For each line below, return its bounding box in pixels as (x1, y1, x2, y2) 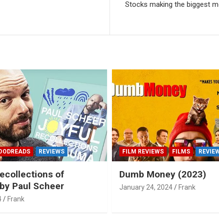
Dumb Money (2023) (119, 168, 206, 180)
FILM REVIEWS (122, 148, 164, 155)
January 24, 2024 (119, 183, 173, 191)
